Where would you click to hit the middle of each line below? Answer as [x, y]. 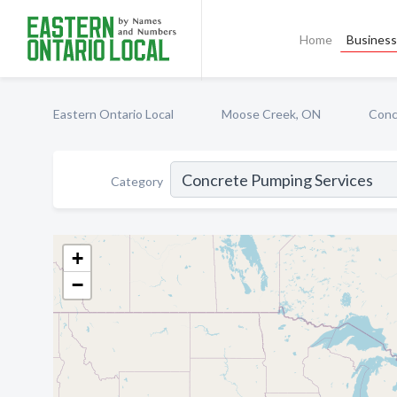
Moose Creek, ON [271, 114]
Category [137, 181]
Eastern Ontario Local [113, 114]
